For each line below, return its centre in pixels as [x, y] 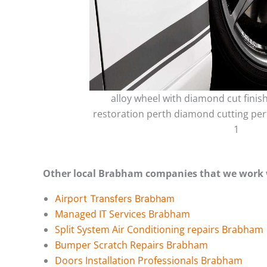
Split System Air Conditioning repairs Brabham [159, 229]
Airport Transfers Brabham [115, 198]
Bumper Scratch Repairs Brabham [131, 245]
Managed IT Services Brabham [122, 214]
